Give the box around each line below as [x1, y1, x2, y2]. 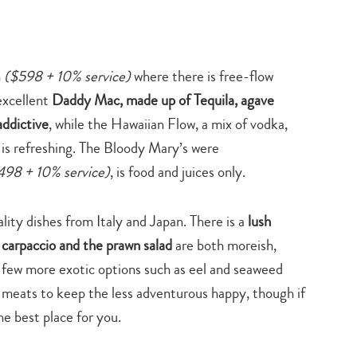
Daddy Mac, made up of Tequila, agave [52, 88, 274, 111]
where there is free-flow [131, 65, 273, 87]
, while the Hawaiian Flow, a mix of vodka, [49, 112, 288, 135]
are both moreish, [172, 233, 277, 256]
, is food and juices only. [110, 160, 245, 182]
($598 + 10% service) [4, 65, 131, 87]
